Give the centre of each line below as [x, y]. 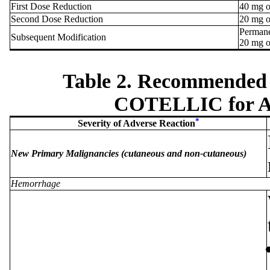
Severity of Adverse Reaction [136, 123]
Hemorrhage [36, 183]
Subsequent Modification [58, 37]
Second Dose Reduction [57, 19]
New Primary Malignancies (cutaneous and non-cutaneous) [129, 153]
